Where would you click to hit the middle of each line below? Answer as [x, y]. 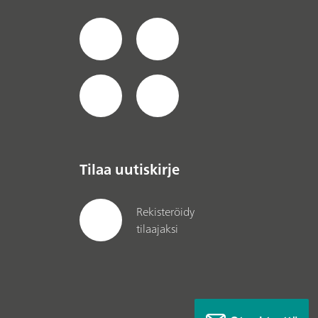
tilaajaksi [157, 228]
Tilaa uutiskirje [130, 170]
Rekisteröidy [165, 211]
